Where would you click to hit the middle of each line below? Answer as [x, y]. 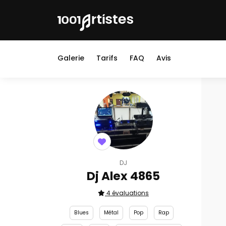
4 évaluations [127, 193]
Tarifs [107, 58]
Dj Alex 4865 [123, 176]
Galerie [71, 58]
